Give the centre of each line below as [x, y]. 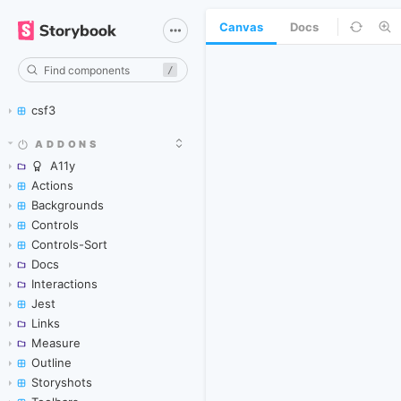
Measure [56, 343]
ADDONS [68, 144]
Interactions [64, 284]
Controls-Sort [69, 244]
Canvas [241, 27]
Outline [51, 363]
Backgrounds [68, 205]
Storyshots [62, 382]
